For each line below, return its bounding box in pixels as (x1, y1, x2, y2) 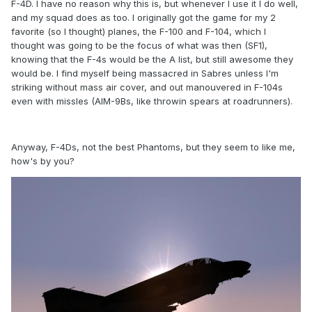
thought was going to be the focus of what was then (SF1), (11, 40, 267, 52)
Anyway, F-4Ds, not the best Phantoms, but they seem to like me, (11, 141, 295, 153)
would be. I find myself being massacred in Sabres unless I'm (11, 68, 279, 79)
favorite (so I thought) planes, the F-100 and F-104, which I (11, 26, 266, 38)
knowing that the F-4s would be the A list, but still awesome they (11, 54, 293, 65)
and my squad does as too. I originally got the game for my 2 (11, 12, 276, 24)
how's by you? (11, 155, 75, 167)
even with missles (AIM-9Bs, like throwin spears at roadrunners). (11, 95, 292, 107)
